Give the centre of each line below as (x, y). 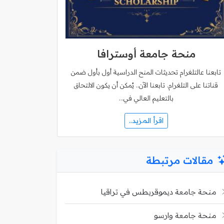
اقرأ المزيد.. (146, 120)
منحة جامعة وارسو (185, 215)
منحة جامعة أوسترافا (146, 54)
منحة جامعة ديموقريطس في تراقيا (159, 191)
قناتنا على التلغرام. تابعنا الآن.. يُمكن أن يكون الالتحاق (146, 85)
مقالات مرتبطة (179, 160)
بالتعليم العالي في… (146, 98)
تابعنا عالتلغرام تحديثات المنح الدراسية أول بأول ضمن (146, 72)
